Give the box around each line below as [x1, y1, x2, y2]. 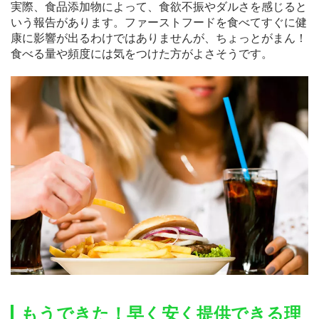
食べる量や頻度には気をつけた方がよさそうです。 [11, 48, 273, 60]
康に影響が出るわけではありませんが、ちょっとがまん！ [11, 32, 307, 44]
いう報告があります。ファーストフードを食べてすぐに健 [11, 16, 307, 28]
